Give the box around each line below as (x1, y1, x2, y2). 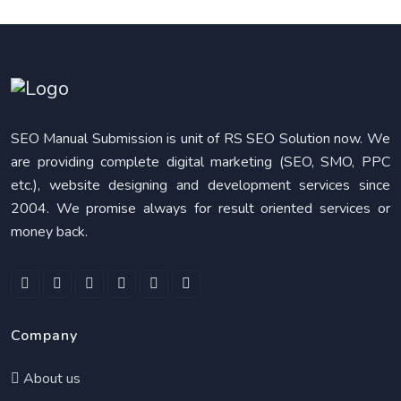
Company (11, 326, 78, 346)
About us (20, 369, 81, 388)
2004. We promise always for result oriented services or (11, 199, 390, 218)
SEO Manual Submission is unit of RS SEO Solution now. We (11, 129, 390, 149)
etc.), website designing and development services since (11, 175, 390, 195)
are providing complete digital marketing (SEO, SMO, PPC (11, 152, 390, 172)
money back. (11, 222, 88, 242)
